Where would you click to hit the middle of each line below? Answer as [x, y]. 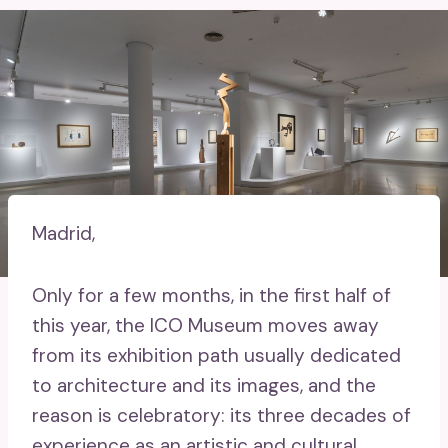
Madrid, [63, 233]
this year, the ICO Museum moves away [205, 325]
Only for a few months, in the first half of [211, 295]
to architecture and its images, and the [204, 385]
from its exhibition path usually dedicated [216, 355]
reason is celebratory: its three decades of [221, 415]
